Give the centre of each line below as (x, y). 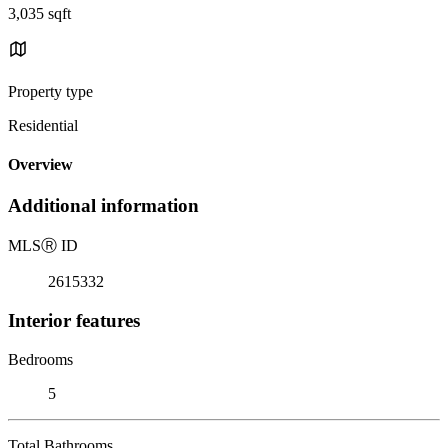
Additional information (103, 206)
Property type (50, 91)
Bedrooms (40, 359)
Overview (40, 165)
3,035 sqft (39, 13)
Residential (43, 125)
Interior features (74, 320)
